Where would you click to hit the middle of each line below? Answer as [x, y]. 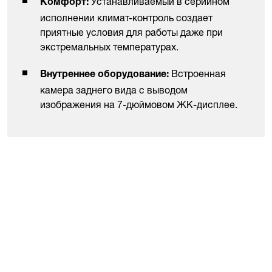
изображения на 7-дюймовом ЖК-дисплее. [139, 105]
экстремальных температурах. [109, 47]
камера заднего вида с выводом [114, 90]
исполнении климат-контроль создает [126, 18]
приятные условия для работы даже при [131, 32]
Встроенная [199, 74]
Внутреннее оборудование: [106, 76]
